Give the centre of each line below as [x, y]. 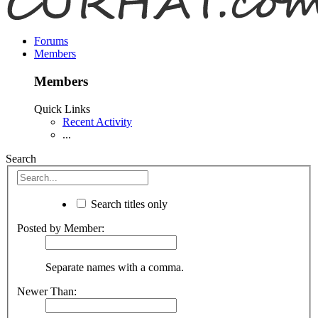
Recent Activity [97, 121]
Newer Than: [47, 292]
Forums [51, 41]
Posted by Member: [61, 229]
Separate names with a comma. [115, 268]
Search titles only [128, 204]
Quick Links [62, 109]
